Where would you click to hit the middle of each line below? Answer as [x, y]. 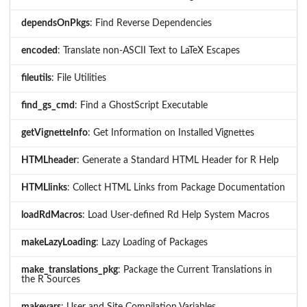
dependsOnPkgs [56, 24]
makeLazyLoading [59, 243]
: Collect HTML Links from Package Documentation [176, 188]
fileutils [36, 78]
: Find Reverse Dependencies [151, 24]
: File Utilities [79, 78]
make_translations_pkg [70, 270]
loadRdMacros [52, 216]
